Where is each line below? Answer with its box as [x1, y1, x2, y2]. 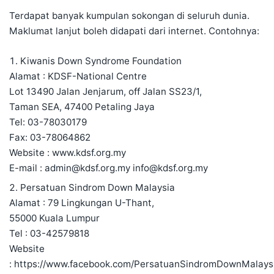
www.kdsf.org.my [52, 146, 126, 158]
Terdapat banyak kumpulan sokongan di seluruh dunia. [9, 9, 250, 21]
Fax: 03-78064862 [9, 131, 91, 143]
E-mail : [9, 161, 45, 174]
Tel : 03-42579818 [9, 227, 89, 239]
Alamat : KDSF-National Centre [9, 70, 147, 82]
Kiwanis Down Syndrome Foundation [20, 54, 182, 67]
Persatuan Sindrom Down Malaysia [20, 181, 175, 193]
